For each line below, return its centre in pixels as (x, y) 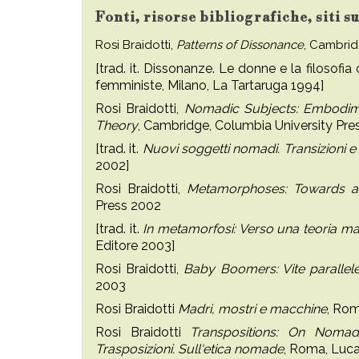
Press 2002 (128, 206)
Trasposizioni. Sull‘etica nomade (190, 349)
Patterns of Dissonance (240, 45)
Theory (117, 125)
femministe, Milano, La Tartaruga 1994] (210, 85)
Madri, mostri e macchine (252, 309)
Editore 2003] (135, 246)
